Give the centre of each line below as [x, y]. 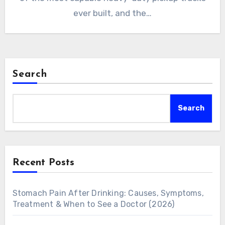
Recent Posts [43, 163]
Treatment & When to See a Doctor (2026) [93, 204]
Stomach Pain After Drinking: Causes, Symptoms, [108, 193]
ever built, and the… [113, 13]
